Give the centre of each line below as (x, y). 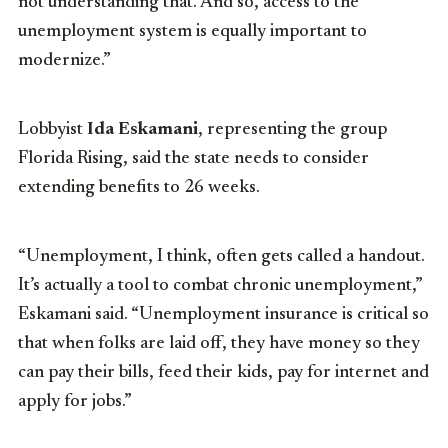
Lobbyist (52, 129)
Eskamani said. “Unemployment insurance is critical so (223, 314)
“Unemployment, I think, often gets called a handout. (221, 256)
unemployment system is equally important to (192, 31)
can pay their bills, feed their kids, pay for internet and (223, 372)
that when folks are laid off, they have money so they (219, 343)
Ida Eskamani (142, 129)
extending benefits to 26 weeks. (139, 187)
